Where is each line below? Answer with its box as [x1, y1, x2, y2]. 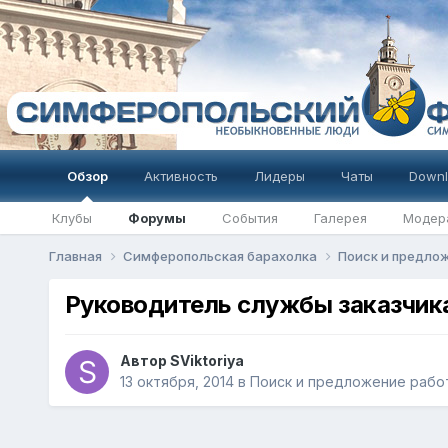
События [221, 210, 278, 226]
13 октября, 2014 [119, 373, 234, 391]
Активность [143, 168, 218, 184]
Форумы [127, 210, 186, 226]
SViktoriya [169, 352, 244, 370]
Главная [48, 248, 105, 264]
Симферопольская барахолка [122, 248, 320, 264]
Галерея [313, 210, 367, 226]
